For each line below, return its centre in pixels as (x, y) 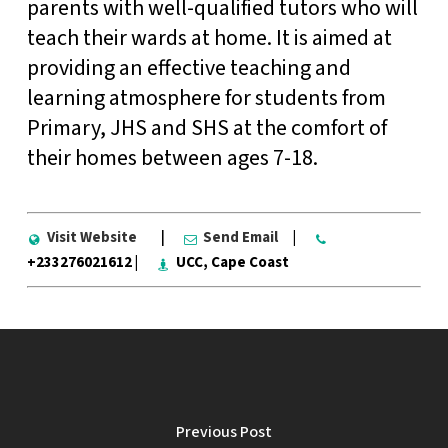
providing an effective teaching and (188, 67)
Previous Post (223, 431)
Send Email (240, 237)
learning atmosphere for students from (206, 97)
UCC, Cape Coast (232, 262)
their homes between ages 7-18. (172, 157)
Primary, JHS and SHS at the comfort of (206, 127)
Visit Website (91, 237)
